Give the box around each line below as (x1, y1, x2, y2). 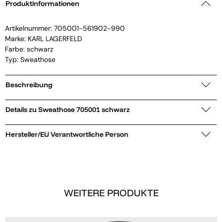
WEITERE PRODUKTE (63, 186, 159, 199)
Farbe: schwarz (5, 44, 53, 54)
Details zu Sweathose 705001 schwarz (76, 105, 130, 114)
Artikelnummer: (5, 23, 54, 33)
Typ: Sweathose (5, 55, 55, 64)
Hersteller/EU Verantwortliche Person (5, 129, 128, 139)
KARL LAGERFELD (28, 34, 82, 43)
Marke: (5, 34, 28, 43)
